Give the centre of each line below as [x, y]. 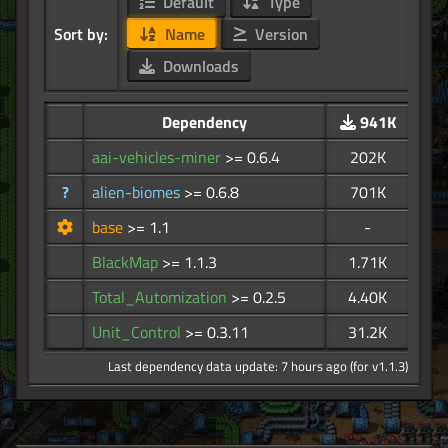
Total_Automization [161, 297]
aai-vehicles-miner [158, 157]
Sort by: [81, 34]
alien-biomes [138, 192]
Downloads [198, 66]
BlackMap [127, 262]
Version [279, 34]
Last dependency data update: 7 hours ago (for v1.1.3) [258, 366]
